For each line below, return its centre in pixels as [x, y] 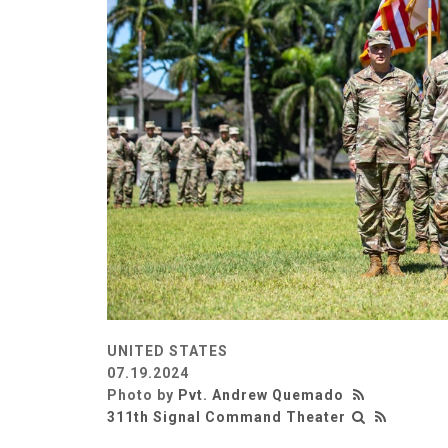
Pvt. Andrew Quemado [261, 394]
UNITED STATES [167, 350]
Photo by [142, 394]
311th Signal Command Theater [226, 416]
